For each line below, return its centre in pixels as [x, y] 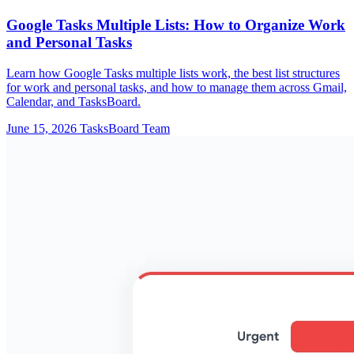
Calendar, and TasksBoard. [73, 102]
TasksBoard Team [125, 129]
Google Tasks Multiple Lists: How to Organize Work [176, 25]
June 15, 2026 [41, 129]
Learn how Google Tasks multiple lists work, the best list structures [173, 73]
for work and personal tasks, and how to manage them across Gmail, [177, 88]
